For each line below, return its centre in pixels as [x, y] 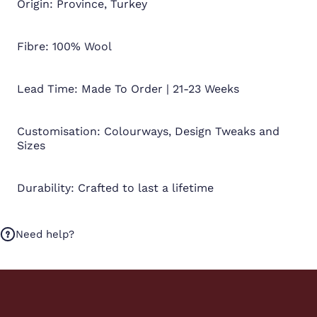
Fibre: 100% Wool [64, 46]
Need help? [45, 234]
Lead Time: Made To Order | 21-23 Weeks [128, 88]
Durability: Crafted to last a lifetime [115, 188]
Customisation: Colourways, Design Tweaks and [148, 131]
